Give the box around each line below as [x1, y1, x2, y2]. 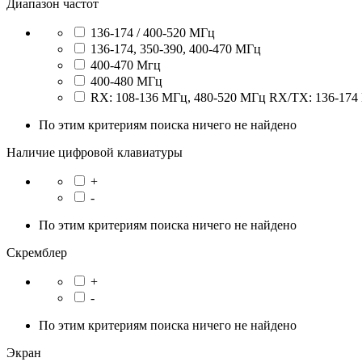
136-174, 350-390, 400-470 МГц [90, 42, 261, 57]
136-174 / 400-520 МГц [90, 26, 215, 40]
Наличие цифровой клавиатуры [6, 145, 183, 160]
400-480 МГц [90, 74, 162, 89]
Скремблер [6, 246, 67, 260]
